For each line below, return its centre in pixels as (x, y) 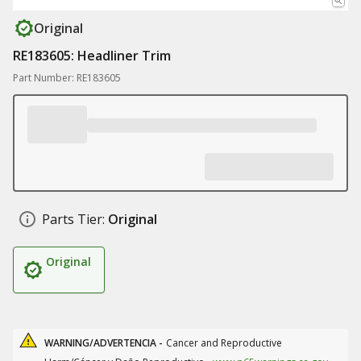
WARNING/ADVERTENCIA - (104, 343)
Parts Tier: (73, 219)
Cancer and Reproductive (224, 343)
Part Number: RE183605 (67, 78)
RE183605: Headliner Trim (92, 56)
